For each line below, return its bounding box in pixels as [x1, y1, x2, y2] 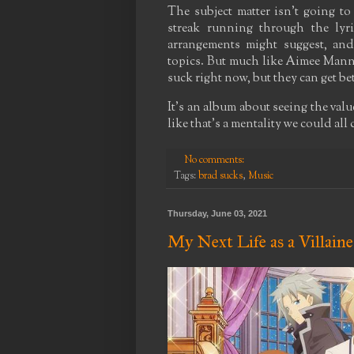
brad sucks [198, 168, 243, 183]
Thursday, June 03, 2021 [168, 208, 267, 218]
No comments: [183, 153, 247, 168]
